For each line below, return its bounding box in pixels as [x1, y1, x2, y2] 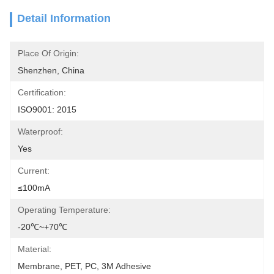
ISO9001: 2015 [18, 105, 76, 114]
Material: [18, 244, 51, 254]
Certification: [18, 87, 66, 97]
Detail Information [17, 12, 111, 24]
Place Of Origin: [18, 48, 79, 58]
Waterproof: [18, 127, 63, 136]
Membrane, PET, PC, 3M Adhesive [18, 261, 151, 271]
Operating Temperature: [18, 205, 111, 215]
